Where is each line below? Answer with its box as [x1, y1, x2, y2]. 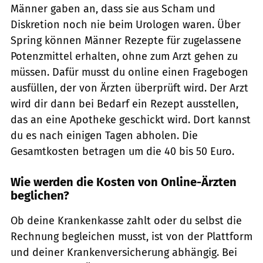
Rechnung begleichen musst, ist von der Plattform [11, 230, 252, 243]
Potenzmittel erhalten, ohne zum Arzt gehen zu [11, 49, 238, 63]
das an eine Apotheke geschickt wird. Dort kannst [11, 113, 251, 126]
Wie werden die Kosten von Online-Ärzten [11, 174, 237, 189]
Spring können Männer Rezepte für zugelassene [11, 33, 241, 47]
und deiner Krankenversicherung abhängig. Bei [11, 245, 237, 259]
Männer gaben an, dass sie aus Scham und [11, 2, 215, 15]
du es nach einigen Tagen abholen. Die [11, 129, 198, 142]
